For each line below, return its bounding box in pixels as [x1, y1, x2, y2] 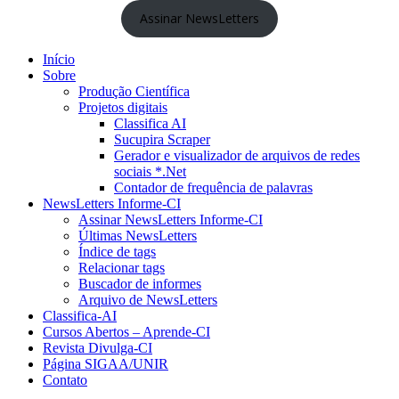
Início [43, 51, 75, 67]
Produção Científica [78, 83, 190, 99]
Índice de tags [78, 243, 156, 259]
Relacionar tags [78, 259, 165, 275]
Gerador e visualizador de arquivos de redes [114, 147, 360, 163]
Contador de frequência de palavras [114, 179, 313, 195]
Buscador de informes [78, 275, 201, 291]
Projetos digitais [78, 99, 167, 115]
